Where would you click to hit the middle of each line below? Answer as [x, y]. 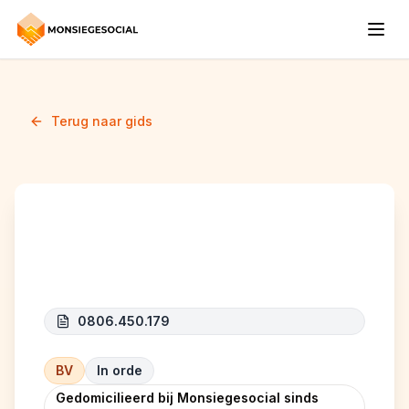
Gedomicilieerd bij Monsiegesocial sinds [187, 398]
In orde [120, 370]
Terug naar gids [102, 121]
